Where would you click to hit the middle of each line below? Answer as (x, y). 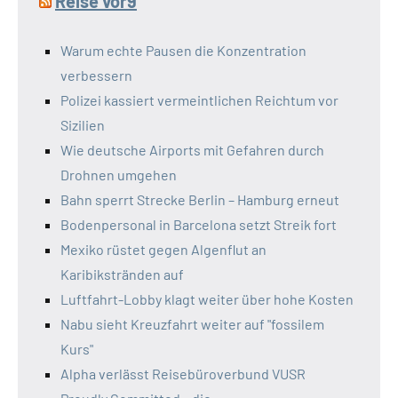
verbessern (96, 76)
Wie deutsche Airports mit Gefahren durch (192, 150)
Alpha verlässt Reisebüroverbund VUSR (183, 374)
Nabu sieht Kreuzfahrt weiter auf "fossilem (192, 324)
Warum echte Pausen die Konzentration (183, 51)
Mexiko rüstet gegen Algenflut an (163, 250)
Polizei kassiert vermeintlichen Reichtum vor (199, 100)
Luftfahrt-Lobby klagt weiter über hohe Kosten (207, 299)
